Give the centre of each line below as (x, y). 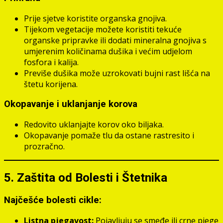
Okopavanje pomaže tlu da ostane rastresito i (109, 136)
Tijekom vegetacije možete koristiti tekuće (103, 29)
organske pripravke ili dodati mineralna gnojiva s (115, 40)
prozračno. (44, 147)
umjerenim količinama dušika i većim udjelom (108, 51)
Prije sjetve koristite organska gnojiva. (95, 18)
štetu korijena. (51, 84)
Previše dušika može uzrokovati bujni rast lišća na (117, 73)
